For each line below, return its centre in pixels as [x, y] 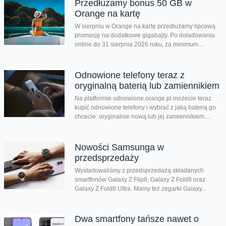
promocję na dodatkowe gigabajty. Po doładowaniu [145, 36]
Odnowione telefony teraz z [129, 75]
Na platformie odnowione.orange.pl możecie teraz [143, 98]
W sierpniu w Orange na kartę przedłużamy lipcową [145, 26]
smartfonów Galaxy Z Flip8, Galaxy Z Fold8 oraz [140, 179]
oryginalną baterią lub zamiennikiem [147, 86]
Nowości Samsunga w [119, 147]
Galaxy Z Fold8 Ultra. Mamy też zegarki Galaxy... [140, 188]
